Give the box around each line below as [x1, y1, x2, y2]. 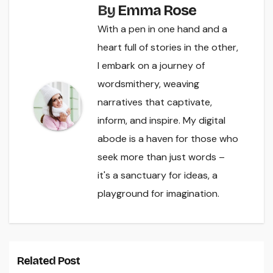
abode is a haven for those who [97, 132, 238, 146]
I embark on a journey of [97, 59, 205, 73]
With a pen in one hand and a [97, 23, 227, 36]
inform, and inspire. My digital [97, 114, 225, 127]
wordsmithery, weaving [97, 77, 199, 91]
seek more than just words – [97, 151, 225, 164]
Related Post [16, 253, 80, 268]
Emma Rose [118, 2, 196, 19]
